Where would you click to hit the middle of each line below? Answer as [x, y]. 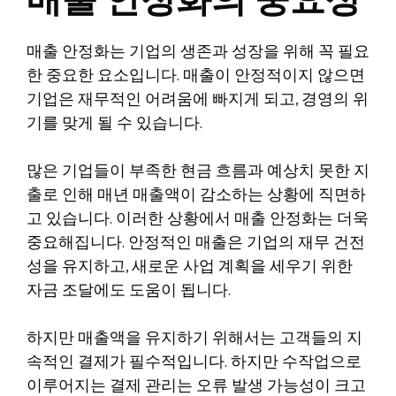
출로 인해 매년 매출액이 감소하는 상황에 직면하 [196, 195]
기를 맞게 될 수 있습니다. [114, 124]
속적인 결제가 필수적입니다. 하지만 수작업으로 [194, 362]
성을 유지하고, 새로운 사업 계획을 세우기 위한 [190, 267]
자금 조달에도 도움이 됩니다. [129, 291]
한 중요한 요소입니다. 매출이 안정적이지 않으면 [196, 76]
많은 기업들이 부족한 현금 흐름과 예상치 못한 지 [198, 171]
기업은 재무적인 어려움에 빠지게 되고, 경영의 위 [198, 100]
